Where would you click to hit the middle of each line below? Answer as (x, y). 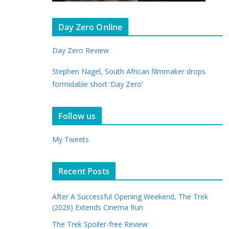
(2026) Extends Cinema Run (98, 207)
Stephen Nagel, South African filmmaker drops (129, 71)
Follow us (77, 116)
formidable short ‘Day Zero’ (97, 84)
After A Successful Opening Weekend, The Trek (130, 196)
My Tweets (71, 139)
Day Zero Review (81, 50)
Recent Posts (84, 171)
